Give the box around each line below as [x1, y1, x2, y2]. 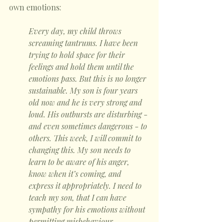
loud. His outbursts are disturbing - [29, 109, 150, 119]
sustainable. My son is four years [29, 85, 140, 96]
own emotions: [9, 2, 61, 12]
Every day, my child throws [29, 26, 123, 36]
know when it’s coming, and [29, 168, 123, 179]
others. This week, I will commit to [29, 133, 144, 143]
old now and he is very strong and [29, 97, 144, 108]
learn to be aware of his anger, [29, 157, 131, 167]
